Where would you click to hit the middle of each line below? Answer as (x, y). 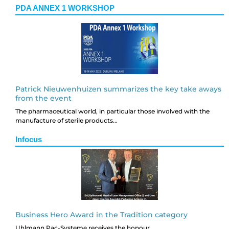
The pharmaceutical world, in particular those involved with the (112, 111)
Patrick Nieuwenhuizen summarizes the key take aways (118, 89)
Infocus (29, 139)
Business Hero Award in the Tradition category (101, 214)
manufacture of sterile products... (66, 120)
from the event (43, 98)
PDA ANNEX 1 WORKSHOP (65, 8)
